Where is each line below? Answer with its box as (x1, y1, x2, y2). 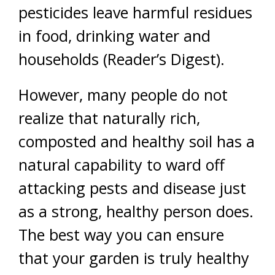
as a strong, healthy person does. (18, 201, 254, 222)
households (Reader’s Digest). (18, 48, 225, 69)
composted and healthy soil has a (18, 131, 255, 152)
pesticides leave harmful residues (18, 2, 252, 23)
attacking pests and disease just (18, 177, 246, 198)
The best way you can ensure (18, 224, 224, 245)
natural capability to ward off (18, 154, 225, 175)
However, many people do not (18, 84, 228, 105)
